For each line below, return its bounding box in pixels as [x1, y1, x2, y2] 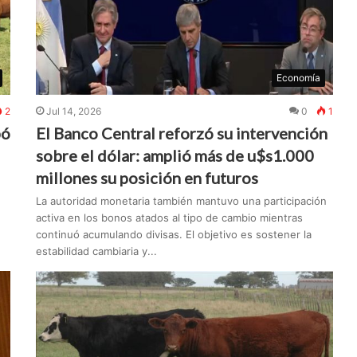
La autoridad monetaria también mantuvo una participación [36, 194, 328, 208]
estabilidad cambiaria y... [36, 245, 158, 258]
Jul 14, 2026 [46, 105, 102, 118]
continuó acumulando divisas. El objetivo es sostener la [36, 228, 312, 241]
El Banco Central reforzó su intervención [36, 124, 328, 143]
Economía [277, 72, 321, 84]
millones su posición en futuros [36, 168, 259, 188]
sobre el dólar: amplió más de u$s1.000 [36, 146, 315, 166]
